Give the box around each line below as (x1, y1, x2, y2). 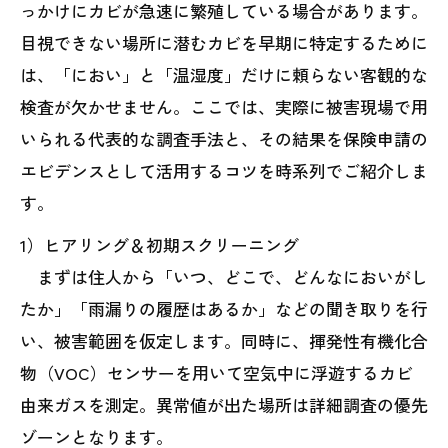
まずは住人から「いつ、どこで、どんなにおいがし (20, 264, 428, 290)
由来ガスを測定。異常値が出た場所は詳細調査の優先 (20, 392, 428, 418)
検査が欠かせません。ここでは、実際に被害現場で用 (20, 94, 428, 120)
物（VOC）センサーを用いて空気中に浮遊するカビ (20, 360, 413, 386)
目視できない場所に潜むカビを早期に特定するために (20, 30, 428, 56)
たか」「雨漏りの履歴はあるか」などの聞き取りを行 (20, 296, 428, 322)
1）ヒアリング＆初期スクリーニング (20, 232, 299, 258)
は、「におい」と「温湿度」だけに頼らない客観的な (20, 62, 428, 88)
